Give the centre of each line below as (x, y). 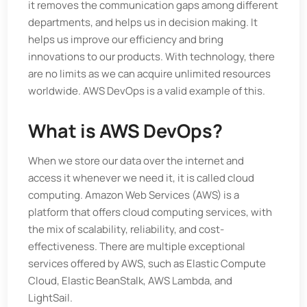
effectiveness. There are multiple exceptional (137, 246)
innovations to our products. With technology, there (152, 57)
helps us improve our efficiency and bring (126, 39)
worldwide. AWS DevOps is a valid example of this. (147, 91)
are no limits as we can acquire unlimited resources (150, 74)
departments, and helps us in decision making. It (143, 22)
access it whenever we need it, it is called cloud (142, 178)
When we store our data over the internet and (136, 161)
